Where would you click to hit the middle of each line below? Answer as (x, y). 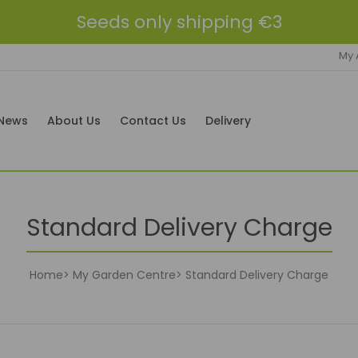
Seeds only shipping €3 (179, 22)
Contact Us (153, 121)
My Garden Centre (124, 275)
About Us (74, 121)
